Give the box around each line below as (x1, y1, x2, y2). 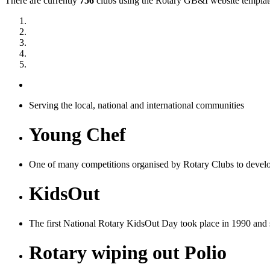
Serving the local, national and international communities (29, 100, 244, 110)
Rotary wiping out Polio (29, 242, 227, 264)
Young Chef (29, 124, 126, 146)
